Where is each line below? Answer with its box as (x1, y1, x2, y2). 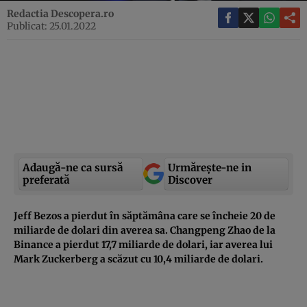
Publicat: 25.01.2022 (7, 19, 96, 32)
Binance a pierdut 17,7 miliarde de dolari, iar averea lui (14, 238, 273, 251)
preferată (23, 173, 69, 186)
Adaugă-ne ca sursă (23, 160, 123, 174)
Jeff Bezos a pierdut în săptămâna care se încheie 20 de (14, 209, 275, 222)
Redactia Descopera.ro (7, 7, 114, 20)
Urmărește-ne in (168, 160, 251, 174)
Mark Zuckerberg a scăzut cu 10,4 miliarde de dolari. (14, 252, 263, 265)
